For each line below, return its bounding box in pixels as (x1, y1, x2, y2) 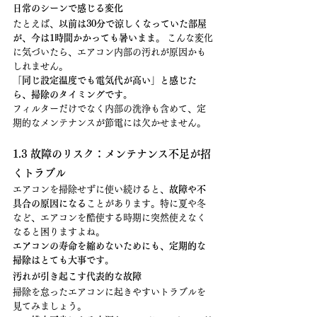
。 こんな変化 (156, 33, 213, 42)
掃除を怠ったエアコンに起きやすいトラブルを (13, 287, 206, 296)
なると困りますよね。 (13, 227, 105, 236)
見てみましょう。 (13, 301, 86, 311)
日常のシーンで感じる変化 (13, 4, 123, 13)
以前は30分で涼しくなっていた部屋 (59, 19, 207, 28)
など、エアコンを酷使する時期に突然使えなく (13, 213, 206, 222)
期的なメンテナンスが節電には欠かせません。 (13, 118, 206, 127)
